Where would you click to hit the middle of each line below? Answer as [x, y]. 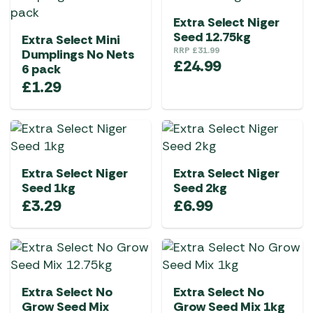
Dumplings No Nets [78, 54]
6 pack [41, 69]
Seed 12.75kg [212, 37]
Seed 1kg [49, 188]
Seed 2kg [200, 188]
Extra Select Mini [71, 40]
